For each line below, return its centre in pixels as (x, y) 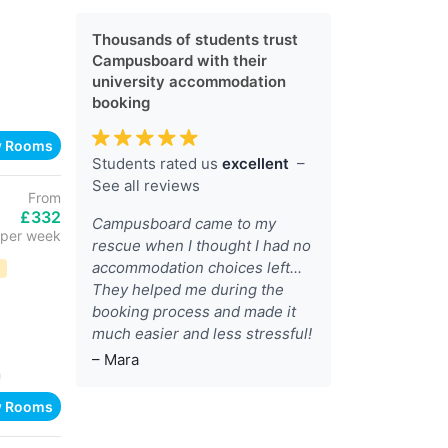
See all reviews (146, 185)
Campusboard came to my (184, 223)
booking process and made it (194, 311)
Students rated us (157, 163)
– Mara (115, 359)
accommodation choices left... (197, 267)
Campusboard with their (179, 60)
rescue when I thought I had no (201, 245)
